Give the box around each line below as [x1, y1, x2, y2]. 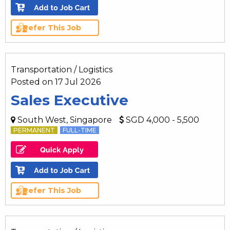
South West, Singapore [15, 114, 112, 125]
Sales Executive [11, 91, 128, 109]
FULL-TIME [63, 126, 97, 134]
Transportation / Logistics [11, 64, 112, 74]
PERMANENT [13, 126, 55, 134]
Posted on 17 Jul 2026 [11, 76, 101, 87]
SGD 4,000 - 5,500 [124, 114, 199, 125]
